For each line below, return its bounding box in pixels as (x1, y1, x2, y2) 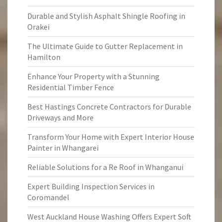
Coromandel (27, 192, 69, 202)
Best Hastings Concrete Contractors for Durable (27, 102, 191, 111)
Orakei (27, 22, 50, 32)
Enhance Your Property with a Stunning (27, 71, 160, 81)
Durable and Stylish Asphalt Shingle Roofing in (27, 11, 185, 21)
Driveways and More (27, 112, 94, 122)
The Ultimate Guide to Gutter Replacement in (27, 41, 183, 51)
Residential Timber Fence (27, 82, 114, 92)
